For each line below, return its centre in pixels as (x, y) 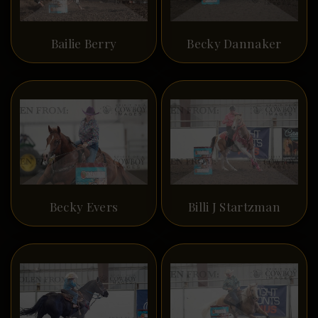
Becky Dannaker (234, 43)
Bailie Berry (84, 43)
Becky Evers (84, 207)
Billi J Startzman (234, 207)
